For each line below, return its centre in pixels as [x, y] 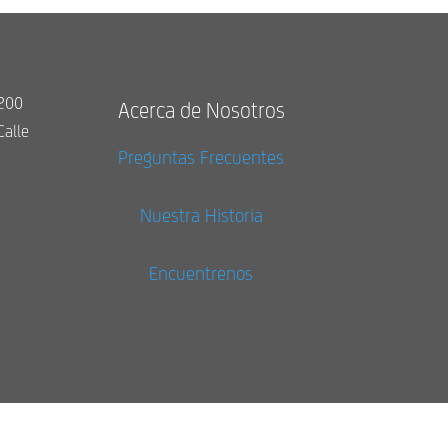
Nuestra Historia [201, 214]
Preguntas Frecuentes [201, 156]
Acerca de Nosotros [201, 110]
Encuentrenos [201, 272]
